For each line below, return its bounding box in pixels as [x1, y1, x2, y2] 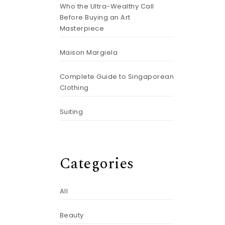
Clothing [59, 83, 89, 92]
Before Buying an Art [59, 13, 131, 22]
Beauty [59, 210, 84, 220]
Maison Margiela [59, 48, 118, 57]
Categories [59, 152, 134, 175]
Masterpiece [59, 24, 104, 33]
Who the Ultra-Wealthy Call [59, 2, 154, 11]
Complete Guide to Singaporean [59, 72, 174, 81]
